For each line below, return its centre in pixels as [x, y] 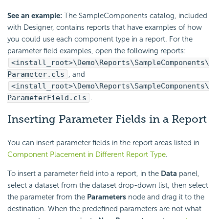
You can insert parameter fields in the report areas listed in [103, 142]
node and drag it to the [165, 197]
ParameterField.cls [47, 98]
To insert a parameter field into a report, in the [84, 173]
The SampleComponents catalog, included [135, 16]
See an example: [35, 16]
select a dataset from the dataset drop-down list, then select [108, 185]
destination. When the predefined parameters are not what [104, 208]
